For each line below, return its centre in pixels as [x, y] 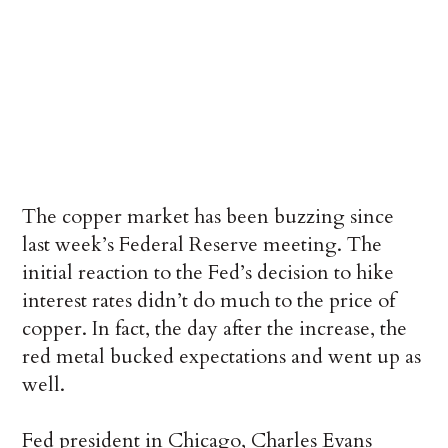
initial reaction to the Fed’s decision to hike [208, 273]
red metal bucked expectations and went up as [222, 357]
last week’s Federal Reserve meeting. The [202, 245]
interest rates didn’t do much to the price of [209, 301]
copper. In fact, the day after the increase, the [215, 329]
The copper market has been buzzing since [208, 217]
